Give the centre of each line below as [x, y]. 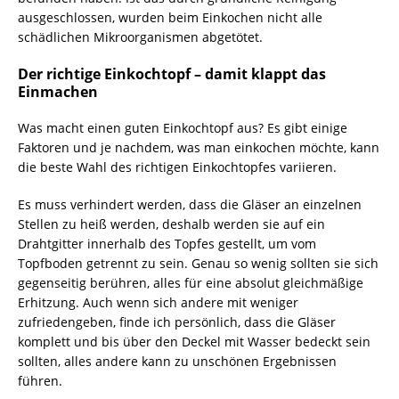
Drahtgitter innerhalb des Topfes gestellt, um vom [167, 244]
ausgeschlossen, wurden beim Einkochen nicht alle [170, 17]
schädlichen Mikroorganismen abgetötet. [140, 37]
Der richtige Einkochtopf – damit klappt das [172, 74]
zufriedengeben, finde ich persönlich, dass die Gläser [177, 322]
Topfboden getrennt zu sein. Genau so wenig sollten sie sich [198, 263]
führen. [40, 381]
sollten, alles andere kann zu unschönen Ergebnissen [177, 361]
